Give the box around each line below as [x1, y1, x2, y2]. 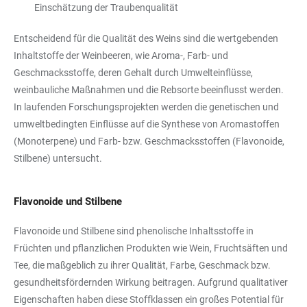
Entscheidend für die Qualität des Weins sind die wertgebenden [14, 32, 278, 44]
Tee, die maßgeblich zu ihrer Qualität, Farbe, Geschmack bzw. [14, 259, 271, 271]
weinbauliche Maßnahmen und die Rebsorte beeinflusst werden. [14, 84, 284, 95]
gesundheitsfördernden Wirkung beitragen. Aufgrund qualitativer [14, 276, 288, 288]
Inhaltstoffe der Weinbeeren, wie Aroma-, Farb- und [14, 49, 228, 61]
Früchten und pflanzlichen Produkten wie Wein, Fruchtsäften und [14, 242, 288, 254]
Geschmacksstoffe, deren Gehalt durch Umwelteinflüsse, [14, 66, 253, 78]
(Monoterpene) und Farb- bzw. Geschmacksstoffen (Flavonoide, [14, 135, 284, 147]
